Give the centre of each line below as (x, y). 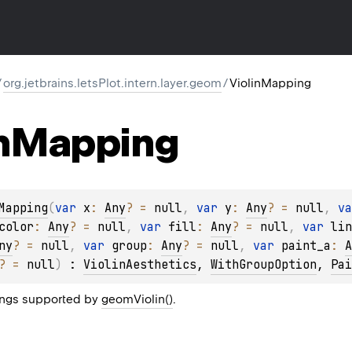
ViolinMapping (270, 83)
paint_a (306, 246)
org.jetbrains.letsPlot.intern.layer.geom (112, 83)
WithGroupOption (264, 264)
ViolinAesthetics (140, 264)
